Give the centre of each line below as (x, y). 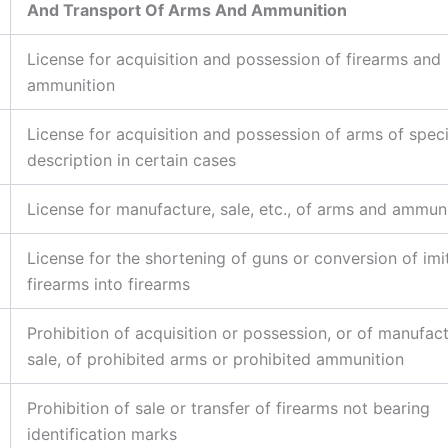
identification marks (102, 433)
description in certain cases (131, 159)
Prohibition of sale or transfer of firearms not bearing (228, 407)
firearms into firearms (108, 283)
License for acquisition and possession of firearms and (234, 58)
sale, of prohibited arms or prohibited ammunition (215, 358)
